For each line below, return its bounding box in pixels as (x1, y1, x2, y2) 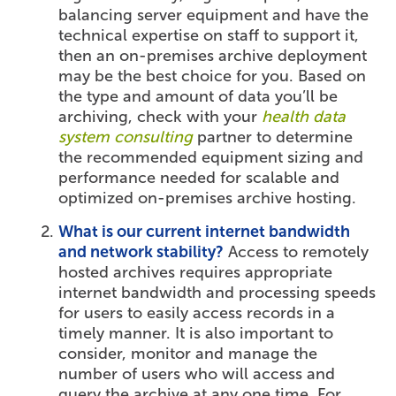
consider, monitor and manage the (58, 344, 318, 364)
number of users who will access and (58, 364, 336, 385)
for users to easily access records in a (58, 303, 336, 324)
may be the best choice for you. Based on (58, 66, 367, 87)
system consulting (58, 127, 194, 148)
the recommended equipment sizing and (58, 148, 364, 168)
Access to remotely (224, 242, 369, 263)
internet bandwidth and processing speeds (58, 283, 377, 303)
